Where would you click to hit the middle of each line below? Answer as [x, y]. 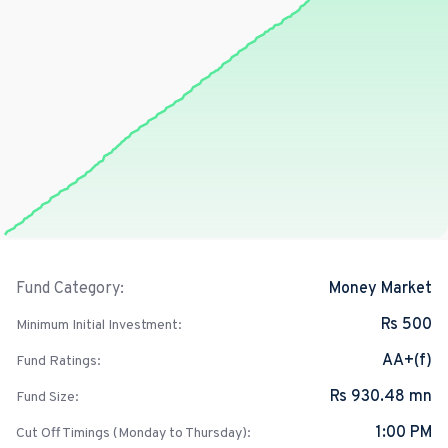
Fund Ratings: [58, 361]
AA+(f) [406, 361]
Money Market [380, 288]
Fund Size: [47, 397]
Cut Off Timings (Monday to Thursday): [133, 433]
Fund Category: [70, 289]
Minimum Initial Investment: [99, 325]
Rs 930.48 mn [380, 397]
